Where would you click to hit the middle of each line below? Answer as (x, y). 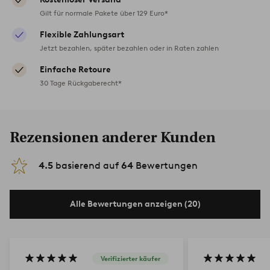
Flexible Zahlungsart (82, 34)
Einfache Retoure (75, 69)
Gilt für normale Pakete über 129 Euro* (104, 13)
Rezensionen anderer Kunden (113, 137)
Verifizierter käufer (130, 259)
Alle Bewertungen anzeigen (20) (135, 204)
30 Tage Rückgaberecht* (81, 83)
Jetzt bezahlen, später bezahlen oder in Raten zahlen (129, 48)
